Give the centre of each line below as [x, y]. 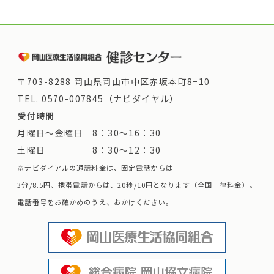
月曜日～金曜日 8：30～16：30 [89, 133]
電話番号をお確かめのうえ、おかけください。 [95, 202]
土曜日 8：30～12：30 [89, 150]
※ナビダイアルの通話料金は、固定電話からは [95, 168]
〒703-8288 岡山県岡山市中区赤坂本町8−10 [114, 81]
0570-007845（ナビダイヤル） [110, 98]
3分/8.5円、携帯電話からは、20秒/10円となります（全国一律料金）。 [137, 185]
